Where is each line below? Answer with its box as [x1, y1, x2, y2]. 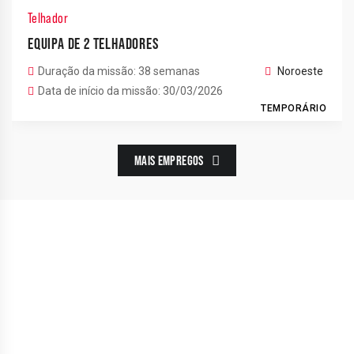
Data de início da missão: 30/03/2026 [38, 85, 223, 97]
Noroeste [277, 65, 323, 77]
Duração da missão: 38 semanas [38, 65, 200, 77]
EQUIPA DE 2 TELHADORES [28, 35, 159, 52]
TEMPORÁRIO [261, 103, 326, 114]
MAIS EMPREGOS [134, 153, 204, 168]
